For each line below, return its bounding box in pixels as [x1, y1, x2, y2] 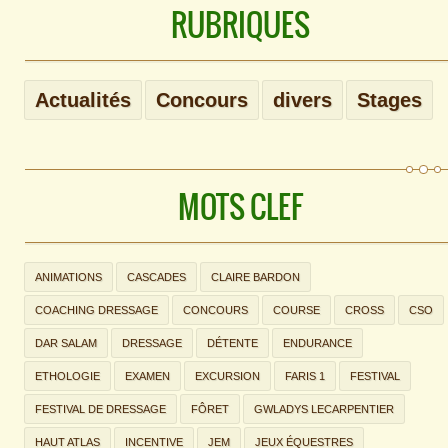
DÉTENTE [207, 337, 258, 350]
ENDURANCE [283, 337, 352, 350]
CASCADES [127, 271, 186, 284]
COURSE [273, 304, 320, 317]
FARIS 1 [285, 370, 325, 383]
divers [273, 89, 332, 112]
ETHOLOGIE [35, 370, 100, 383]
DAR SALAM [35, 337, 97, 350]
